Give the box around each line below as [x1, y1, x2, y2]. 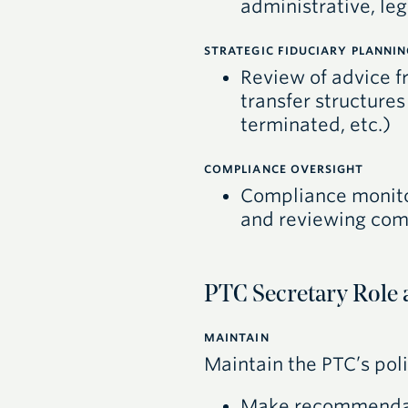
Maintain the [203, 352, 321, 375]
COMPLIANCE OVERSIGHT [203, 162, 364, 177]
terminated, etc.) [240, 114, 391, 137]
